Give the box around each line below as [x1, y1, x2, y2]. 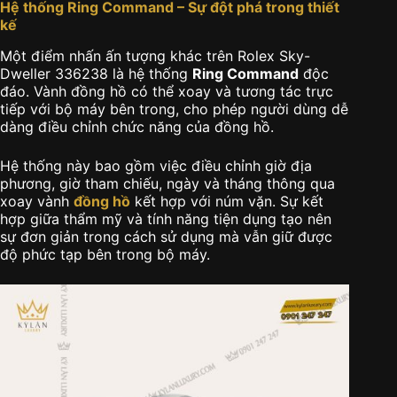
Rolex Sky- [237, 46, 310, 65]
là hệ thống [108, 64, 192, 82]
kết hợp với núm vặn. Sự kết [130, 191, 323, 210]
